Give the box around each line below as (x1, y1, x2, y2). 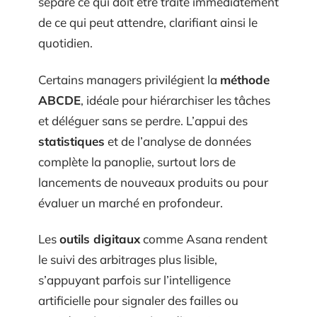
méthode (220, 71, 270, 87)
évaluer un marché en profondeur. (38, 195, 223, 210)
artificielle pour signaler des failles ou (38, 293, 238, 308)
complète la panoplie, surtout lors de (38, 154, 236, 169)
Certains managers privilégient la (38, 71, 220, 87)
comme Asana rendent (140, 231, 267, 246)
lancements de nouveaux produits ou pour (38, 174, 268, 190)
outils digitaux (59, 231, 140, 246)
